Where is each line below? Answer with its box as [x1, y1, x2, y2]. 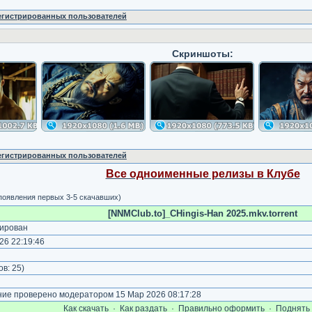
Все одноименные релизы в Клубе [105, 168, 300, 180]
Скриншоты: [172, 48, 233, 59]
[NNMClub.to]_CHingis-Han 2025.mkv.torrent [108, 208, 297, 219]
